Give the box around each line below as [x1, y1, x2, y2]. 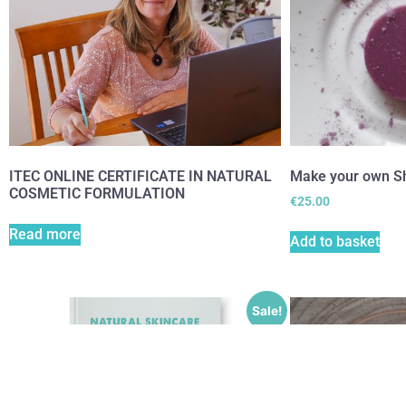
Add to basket [290, 232, 380, 250]
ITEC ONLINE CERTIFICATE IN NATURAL [9, 167, 272, 185]
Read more [9, 225, 81, 243]
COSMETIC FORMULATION [9, 184, 185, 202]
